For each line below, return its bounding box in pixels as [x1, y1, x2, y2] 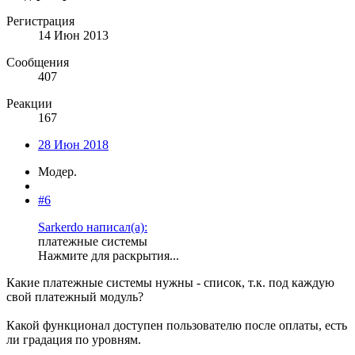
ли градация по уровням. [6, 332, 141, 346]
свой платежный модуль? [6, 289, 143, 303]
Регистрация [6, 13, 74, 28]
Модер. [38, 164, 77, 178]
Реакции [6, 96, 52, 110]
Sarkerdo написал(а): [38, 219, 147, 234]
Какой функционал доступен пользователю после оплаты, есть [6, 318, 347, 332]
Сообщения [6, 55, 69, 69]
